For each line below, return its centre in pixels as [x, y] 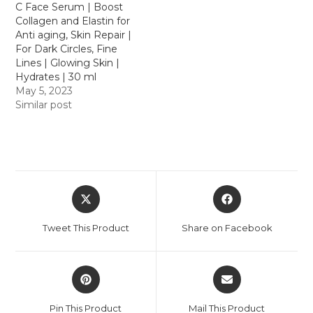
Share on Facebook [227, 228]
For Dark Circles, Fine [67, 49]
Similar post [44, 105]
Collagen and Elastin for [73, 21]
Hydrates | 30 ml [56, 77]
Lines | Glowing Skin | [68, 63]
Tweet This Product [86, 228]
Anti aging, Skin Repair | [74, 35]
